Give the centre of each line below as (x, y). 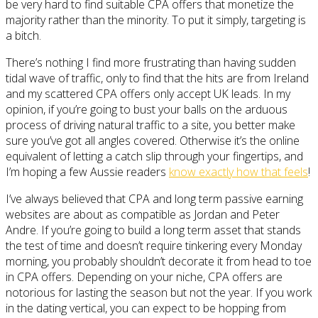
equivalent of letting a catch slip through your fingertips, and (154, 156)
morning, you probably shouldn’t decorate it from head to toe (159, 261)
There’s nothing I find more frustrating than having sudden (151, 62)
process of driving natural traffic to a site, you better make (150, 125)
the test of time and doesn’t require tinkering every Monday (154, 245)
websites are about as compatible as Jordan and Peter (143, 214)
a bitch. (23, 35)
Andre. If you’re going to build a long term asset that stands (153, 230)
